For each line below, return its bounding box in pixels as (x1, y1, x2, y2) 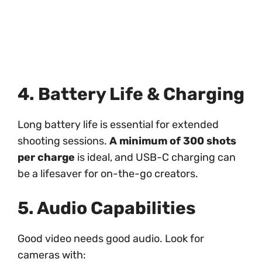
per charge (18, 151, 75, 164)
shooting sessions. (18, 135, 109, 148)
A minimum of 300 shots (109, 135, 236, 148)
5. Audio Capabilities (18, 198, 196, 219)
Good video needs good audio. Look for (18, 232, 204, 246)
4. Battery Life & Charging (18, 84, 244, 105)
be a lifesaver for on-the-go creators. (18, 167, 198, 181)
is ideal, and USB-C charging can (75, 151, 236, 164)
